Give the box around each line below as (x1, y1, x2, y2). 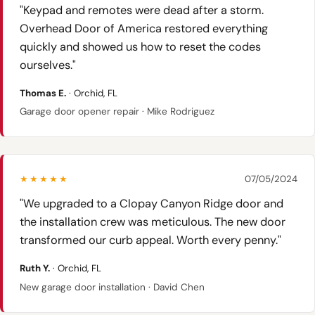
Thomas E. (20, 86, 66, 99)
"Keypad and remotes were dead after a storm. (20, 2, 264, 18)
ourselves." (20, 57, 76, 72)
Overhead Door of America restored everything (20, 20, 268, 36)
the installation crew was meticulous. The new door (20, 214, 285, 230)
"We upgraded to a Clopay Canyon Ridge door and (20, 196, 283, 212)
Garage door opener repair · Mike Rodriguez (20, 105, 214, 118)
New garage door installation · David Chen (20, 281, 205, 293)
